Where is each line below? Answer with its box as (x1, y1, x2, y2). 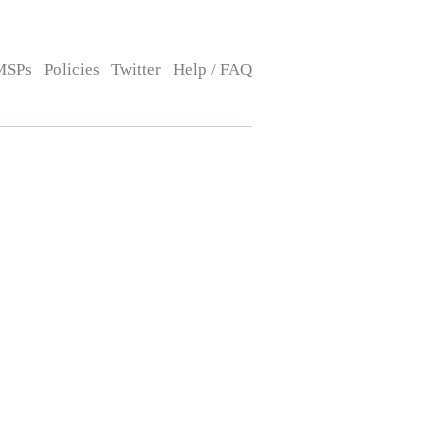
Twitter (111, 60, 162, 79)
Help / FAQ (172, 60, 252, 79)
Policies (43, 60, 100, 79)
